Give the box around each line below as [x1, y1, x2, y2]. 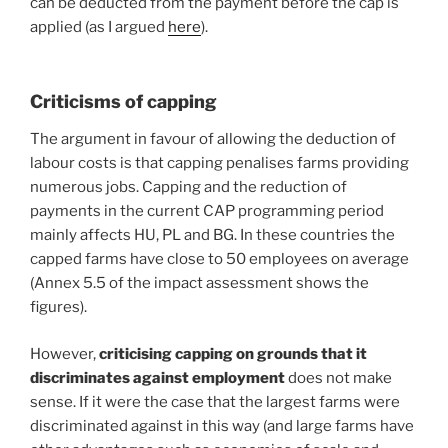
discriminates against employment [30, 368, 285, 387]
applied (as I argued [30, 18, 168, 37]
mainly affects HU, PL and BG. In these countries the [30, 226, 395, 245]
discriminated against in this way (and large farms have [30, 416, 414, 435]
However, [30, 344, 99, 363]
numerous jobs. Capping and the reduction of [30, 178, 347, 197]
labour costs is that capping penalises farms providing [30, 154, 409, 173]
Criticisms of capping [30, 90, 217, 112]
